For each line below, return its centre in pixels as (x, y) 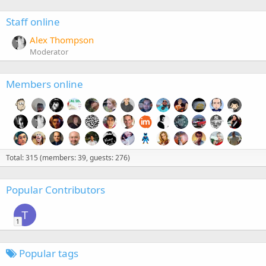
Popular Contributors (56, 190)
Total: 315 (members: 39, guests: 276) (68, 158)
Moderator (49, 52)
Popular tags (47, 254)
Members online (45, 84)
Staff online (33, 22)
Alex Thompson (62, 40)
